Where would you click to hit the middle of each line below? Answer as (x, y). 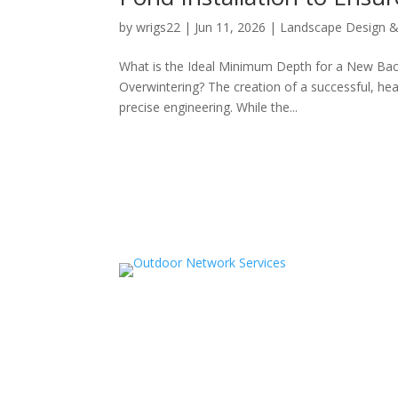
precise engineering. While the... (209, 107)
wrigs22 (159, 28)
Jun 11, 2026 (231, 28)
